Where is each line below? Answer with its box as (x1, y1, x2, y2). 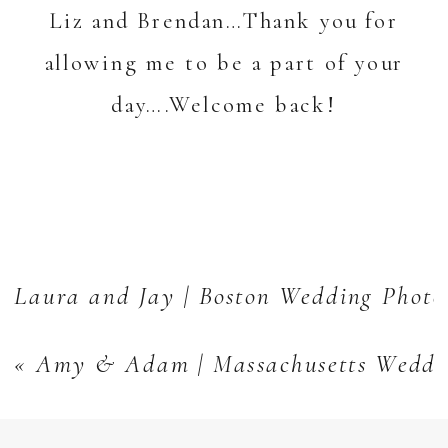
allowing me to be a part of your (44, 48, 404, 77)
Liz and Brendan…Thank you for (49, 6, 399, 35)
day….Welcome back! (111, 90, 337, 119)
